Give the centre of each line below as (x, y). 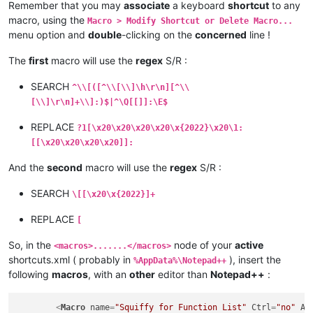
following (30, 275)
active (249, 245)
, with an (109, 275)
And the (28, 168)
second (65, 168)
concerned (221, 35)
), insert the (254, 260)
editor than (183, 275)
